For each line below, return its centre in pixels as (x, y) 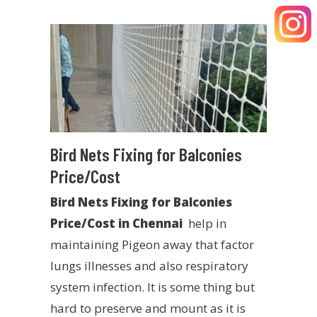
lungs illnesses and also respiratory (149, 266)
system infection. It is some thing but (152, 287)
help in (204, 224)
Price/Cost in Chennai (116, 224)
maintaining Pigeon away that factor (152, 245)
